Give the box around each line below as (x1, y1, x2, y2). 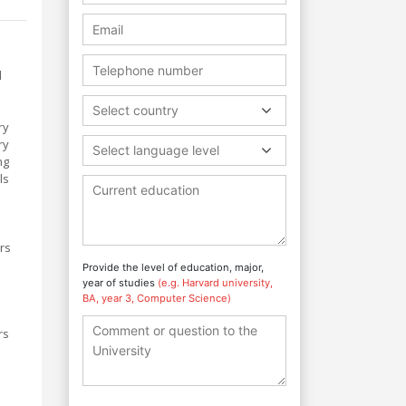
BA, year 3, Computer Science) (82, 291, 231, 304)
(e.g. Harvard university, (158, 275, 273, 289)
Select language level (92, 141, 219, 158)
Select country (92, 101, 179, 118)
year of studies (82, 275, 158, 289)
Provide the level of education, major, (82, 260, 264, 274)
